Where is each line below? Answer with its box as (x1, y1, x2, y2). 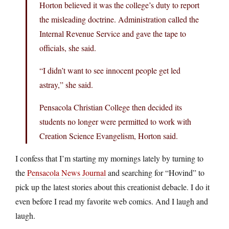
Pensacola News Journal (27, 167, 106, 178)
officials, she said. (39, 42, 96, 53)
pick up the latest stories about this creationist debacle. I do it (15, 181, 210, 192)
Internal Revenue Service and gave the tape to (39, 28, 186, 39)
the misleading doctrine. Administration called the (39, 13, 199, 25)
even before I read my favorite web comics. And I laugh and (15, 195, 208, 207)
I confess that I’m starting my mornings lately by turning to (15, 152, 203, 164)
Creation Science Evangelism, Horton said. (39, 130, 178, 141)
